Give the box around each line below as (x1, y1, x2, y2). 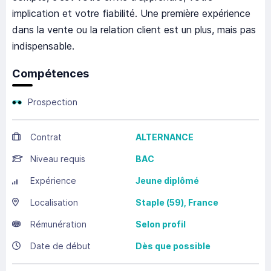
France (188, 197, 218, 208)
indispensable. (12, 40, 74, 53)
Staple (135, 197, 165, 208)
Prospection (28, 97, 77, 108)
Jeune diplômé (135, 175, 199, 186)
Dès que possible (135, 241, 211, 252)
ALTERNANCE (135, 132, 194, 143)
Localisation (30, 197, 78, 208)
